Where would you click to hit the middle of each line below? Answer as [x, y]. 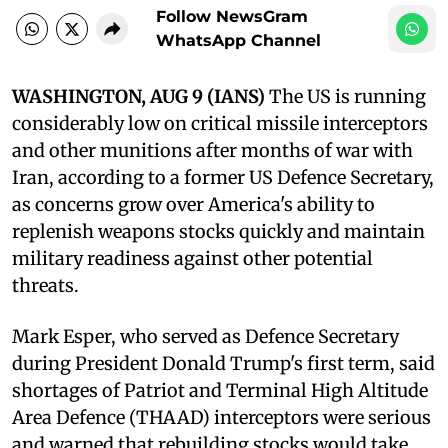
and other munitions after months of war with [212, 150]
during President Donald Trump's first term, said [223, 363]
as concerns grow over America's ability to [193, 204]
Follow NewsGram [232, 16]
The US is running [345, 96]
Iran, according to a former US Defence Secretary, [223, 177]
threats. [45, 285]
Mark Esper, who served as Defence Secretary [205, 336]
